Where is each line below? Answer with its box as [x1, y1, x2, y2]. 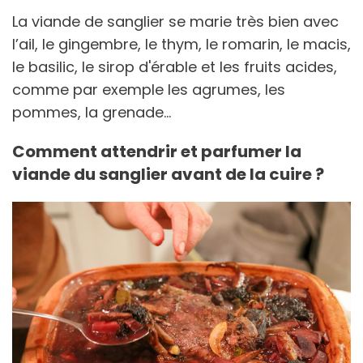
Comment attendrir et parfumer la [12, 139, 301, 163]
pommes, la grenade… [12, 101, 171, 122]
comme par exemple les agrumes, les [12, 79, 285, 100]
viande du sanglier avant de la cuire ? [12, 162, 324, 186]
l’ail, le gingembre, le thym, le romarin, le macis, [12, 33, 351, 54]
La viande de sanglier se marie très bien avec [12, 11, 339, 32]
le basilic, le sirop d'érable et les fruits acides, [12, 56, 337, 77]
